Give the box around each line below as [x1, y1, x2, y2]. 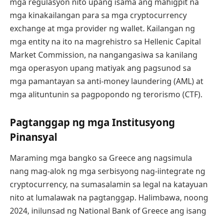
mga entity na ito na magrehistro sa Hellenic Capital [10, 36, 201, 47]
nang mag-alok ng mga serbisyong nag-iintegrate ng [10, 166, 205, 177]
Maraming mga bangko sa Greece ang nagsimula [10, 153, 192, 164]
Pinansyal [10, 130, 57, 144]
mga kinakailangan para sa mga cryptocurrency [10, 10, 187, 21]
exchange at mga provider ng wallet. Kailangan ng [10, 23, 195, 34]
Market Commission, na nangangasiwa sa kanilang [10, 49, 197, 61]
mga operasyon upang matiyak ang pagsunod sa [10, 63, 191, 74]
